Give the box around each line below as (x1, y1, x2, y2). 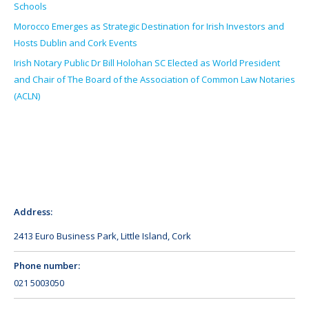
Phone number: (14, 259, 80, 272)
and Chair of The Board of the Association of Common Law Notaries (14, 72, 295, 86)
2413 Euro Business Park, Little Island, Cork (14, 229, 191, 242)
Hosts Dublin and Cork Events (14, 36, 139, 49)
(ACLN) (14, 89, 40, 102)
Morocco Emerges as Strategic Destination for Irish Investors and (14, 19, 284, 32)
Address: (14, 205, 52, 218)
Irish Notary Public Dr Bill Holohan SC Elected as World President (14, 56, 280, 69)
